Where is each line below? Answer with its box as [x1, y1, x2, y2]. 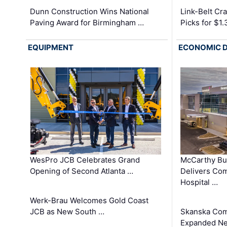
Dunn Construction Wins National [30, 6, 149, 16]
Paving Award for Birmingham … [30, 17, 144, 27]
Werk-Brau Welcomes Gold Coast [30, 195, 149, 205]
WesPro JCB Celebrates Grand [30, 155, 140, 165]
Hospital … [180, 177, 218, 187]
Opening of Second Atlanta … [30, 166, 134, 176]
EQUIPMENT [28, 42, 74, 52]
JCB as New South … [30, 206, 105, 216]
